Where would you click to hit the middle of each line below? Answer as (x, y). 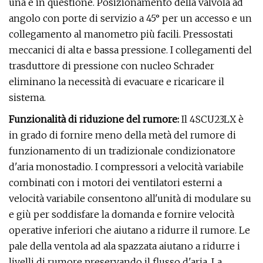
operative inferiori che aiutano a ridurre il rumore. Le (129, 230)
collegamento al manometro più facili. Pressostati (121, 34)
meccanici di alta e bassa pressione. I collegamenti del (130, 50)
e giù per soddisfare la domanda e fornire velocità (122, 214)
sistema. (27, 97)
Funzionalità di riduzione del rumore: (94, 119)
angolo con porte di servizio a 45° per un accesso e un (130, 18)
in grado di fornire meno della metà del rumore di (122, 135)
